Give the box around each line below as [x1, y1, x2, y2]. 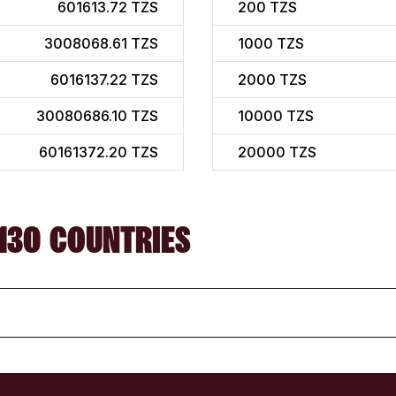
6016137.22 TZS [50, 71, 158, 89]
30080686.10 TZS [36, 107, 158, 126]
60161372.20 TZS [39, 143, 158, 162]
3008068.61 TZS [44, 34, 158, 53]
